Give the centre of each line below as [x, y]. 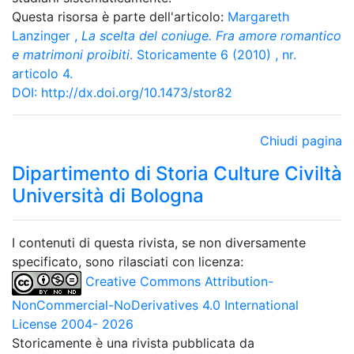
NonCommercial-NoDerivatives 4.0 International [155, 305]
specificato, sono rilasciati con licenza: [128, 262]
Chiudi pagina [301, 141]
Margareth [258, 17]
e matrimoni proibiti [71, 55]
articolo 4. [42, 73]
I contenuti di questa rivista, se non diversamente [159, 243]
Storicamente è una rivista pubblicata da [133, 343]
